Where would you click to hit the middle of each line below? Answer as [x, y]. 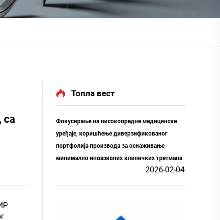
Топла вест [93, 93]
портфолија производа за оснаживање [110, 146]
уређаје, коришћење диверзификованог [112, 133]
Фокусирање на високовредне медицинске [116, 121]
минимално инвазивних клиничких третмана [119, 158]
